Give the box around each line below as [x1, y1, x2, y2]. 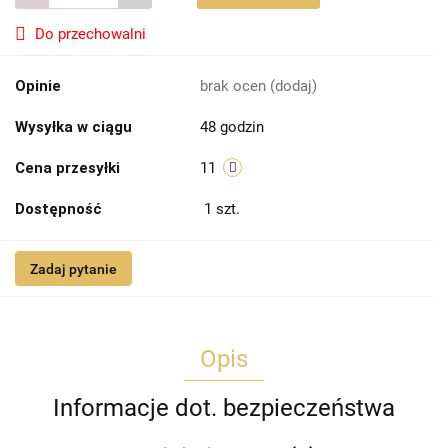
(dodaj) [270, 77, 317, 96]
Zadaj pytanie [30, 261, 117, 278]
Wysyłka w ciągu [15, 118, 132, 137]
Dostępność [15, 200, 102, 219]
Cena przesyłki [15, 159, 120, 178]
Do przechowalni [35, 25, 146, 44]
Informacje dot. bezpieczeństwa [53, 394, 395, 423]
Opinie [15, 77, 61, 96]
